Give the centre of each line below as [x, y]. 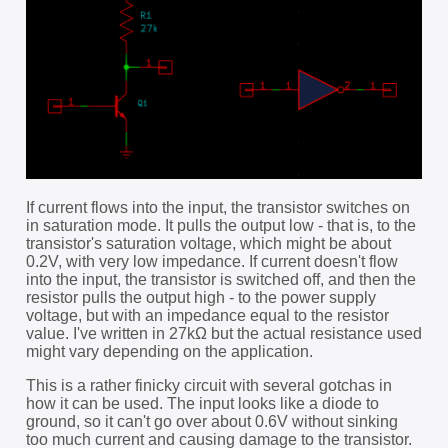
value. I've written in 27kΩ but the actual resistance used [223, 334]
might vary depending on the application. [169, 352]
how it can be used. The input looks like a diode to [202, 404]
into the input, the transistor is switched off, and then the [220, 280]
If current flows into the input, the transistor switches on [217, 208]
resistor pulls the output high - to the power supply [200, 298]
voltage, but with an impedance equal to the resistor [207, 316]
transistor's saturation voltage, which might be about [208, 244]
